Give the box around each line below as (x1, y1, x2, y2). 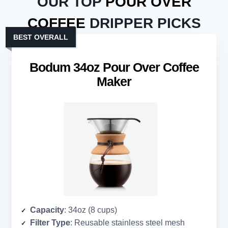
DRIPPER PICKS (85, 15, 201, 32)
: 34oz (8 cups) (64, 206, 117, 215)
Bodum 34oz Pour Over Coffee (29, 60, 199, 75)
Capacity (30, 206, 64, 215)
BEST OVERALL (13, 33, 68, 42)
